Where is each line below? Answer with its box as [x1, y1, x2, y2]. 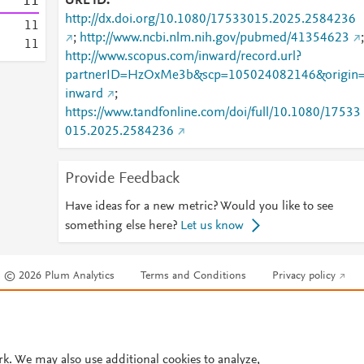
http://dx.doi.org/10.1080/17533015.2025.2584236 [64, 13, 356, 26]
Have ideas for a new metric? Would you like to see [64, 200, 333, 213]
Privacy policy [272, 271, 336, 283]
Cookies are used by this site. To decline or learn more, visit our [4, 302, 307, 314]
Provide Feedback [64, 171, 180, 187]
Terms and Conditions [141, 271, 247, 283]
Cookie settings [4, 319, 76, 331]
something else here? [64, 219, 177, 232]
